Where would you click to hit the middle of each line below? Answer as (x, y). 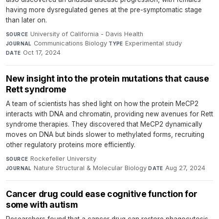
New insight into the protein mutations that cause (108, 78)
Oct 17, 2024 (42, 52)
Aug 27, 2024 (186, 168)
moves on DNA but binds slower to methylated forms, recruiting (105, 134)
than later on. (26, 20)
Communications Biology (71, 43)
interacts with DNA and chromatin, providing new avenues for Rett (109, 114)
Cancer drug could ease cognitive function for (102, 194)
